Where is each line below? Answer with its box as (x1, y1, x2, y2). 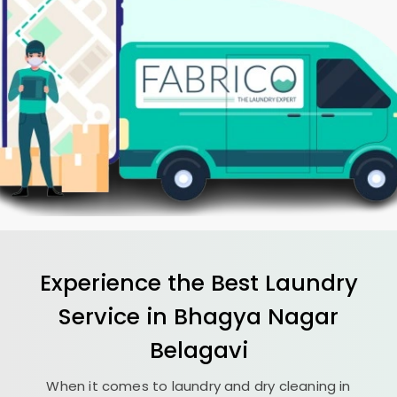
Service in (58, 300, 174, 332)
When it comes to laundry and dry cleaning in (46, 376, 351, 395)
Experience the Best (39, 266, 265, 299)
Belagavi (149, 333, 248, 366)
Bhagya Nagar (174, 300, 339, 332)
